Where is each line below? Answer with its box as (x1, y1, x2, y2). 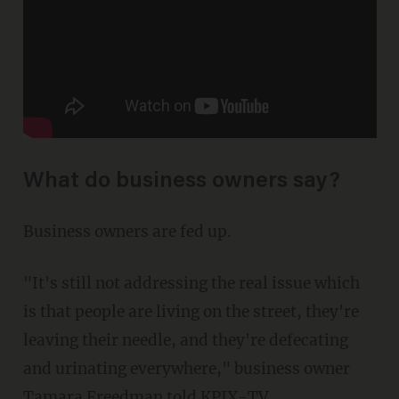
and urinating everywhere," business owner (22, 358, 350, 379)
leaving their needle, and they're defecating (22, 330, 348, 350)
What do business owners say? (22, 170, 340, 193)
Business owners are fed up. (22, 221, 232, 241)
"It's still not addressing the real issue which (22, 273, 360, 293)
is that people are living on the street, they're (22, 301, 359, 322)
